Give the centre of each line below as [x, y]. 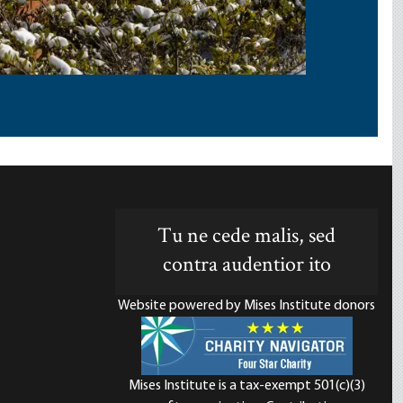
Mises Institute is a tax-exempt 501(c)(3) [246, 386]
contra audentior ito [246, 266]
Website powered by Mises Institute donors [246, 306]
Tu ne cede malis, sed [246, 237]
